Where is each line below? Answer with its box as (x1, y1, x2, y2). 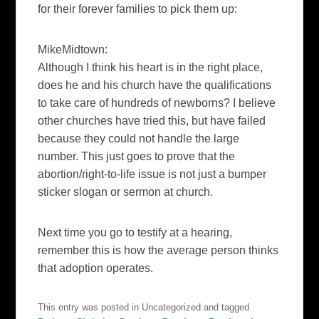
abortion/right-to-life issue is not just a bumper (38, 167, 267, 180)
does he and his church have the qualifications (38, 78, 272, 91)
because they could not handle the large (38, 132, 240, 145)
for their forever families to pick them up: (38, 2, 238, 15)
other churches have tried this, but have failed (38, 114, 266, 127)
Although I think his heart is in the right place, (38, 61, 263, 73)
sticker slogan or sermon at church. (38, 185, 214, 198)
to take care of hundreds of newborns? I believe (38, 96, 276, 109)
